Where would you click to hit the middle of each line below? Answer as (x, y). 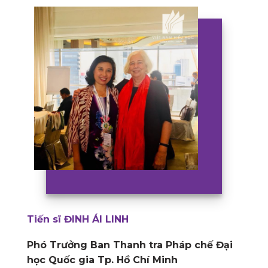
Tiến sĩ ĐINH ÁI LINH (78, 220)
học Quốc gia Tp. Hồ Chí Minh (102, 260)
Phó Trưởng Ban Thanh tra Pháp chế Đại (130, 245)
